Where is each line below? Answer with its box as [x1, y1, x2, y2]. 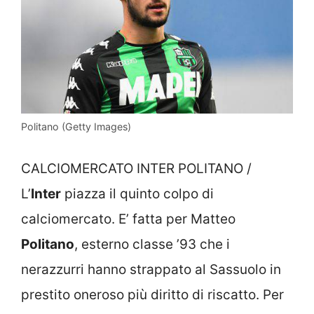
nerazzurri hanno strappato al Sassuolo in [21, 261, 281, 278]
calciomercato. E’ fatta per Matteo [21, 210, 235, 227]
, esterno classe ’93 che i [74, 235, 230, 252]
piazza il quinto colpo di [61, 185, 214, 202]
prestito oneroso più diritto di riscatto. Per [21, 286, 284, 303]
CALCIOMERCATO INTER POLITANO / [21, 160, 252, 177]
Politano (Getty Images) [21, 121, 131, 133]
